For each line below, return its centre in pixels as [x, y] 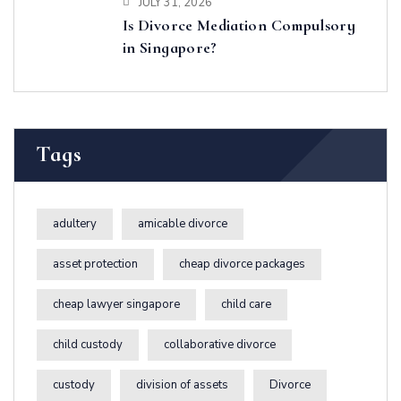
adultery [75, 224]
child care [246, 305]
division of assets [182, 385]
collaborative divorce [220, 345]
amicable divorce [183, 224]
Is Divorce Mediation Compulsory [239, 25]
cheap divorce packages [242, 264]
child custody [88, 345]
